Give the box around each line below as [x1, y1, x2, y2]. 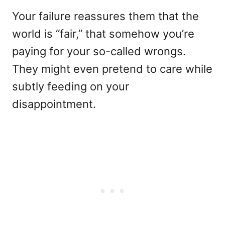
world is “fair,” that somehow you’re [12, 27, 194, 41]
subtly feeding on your [12, 80, 129, 93]
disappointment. [12, 97, 96, 111]
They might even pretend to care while [12, 62, 212, 76]
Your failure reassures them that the [12, 10, 199, 23]
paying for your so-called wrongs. [12, 45, 186, 58]
